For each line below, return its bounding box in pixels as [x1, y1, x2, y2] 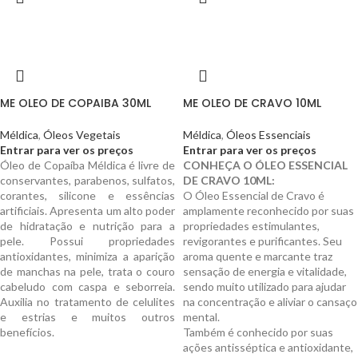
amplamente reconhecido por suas [183, 204, 354, 217]
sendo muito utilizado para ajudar [183, 280, 346, 293]
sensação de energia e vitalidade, [183, 265, 347, 278]
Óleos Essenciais [226, 128, 311, 141]
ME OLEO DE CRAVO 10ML [183, 95, 321, 111]
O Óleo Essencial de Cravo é [183, 189, 324, 202]
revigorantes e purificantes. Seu [183, 234, 342, 248]
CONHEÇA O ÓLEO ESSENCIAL [183, 158, 348, 172]
